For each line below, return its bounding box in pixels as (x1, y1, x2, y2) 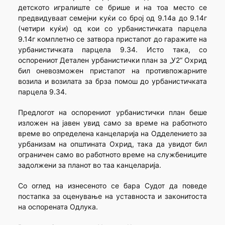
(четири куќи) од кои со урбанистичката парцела (18, 24, 207, 33)
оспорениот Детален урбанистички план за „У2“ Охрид (18, 56, 207, 65)
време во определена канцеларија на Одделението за (18, 129, 207, 138)
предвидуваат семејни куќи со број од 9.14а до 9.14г (18, 14, 207, 23)
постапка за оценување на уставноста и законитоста (18, 192, 207, 201)
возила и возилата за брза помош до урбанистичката (18, 77, 207, 86)
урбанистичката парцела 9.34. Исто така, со (18, 45, 207, 54)
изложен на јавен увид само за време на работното (18, 119, 207, 128)
